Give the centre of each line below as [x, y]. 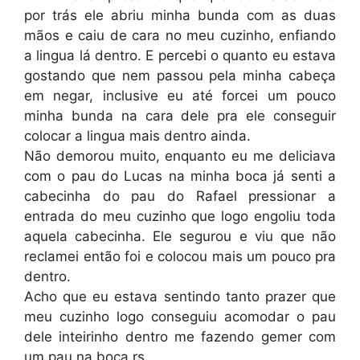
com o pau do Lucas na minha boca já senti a [180, 176]
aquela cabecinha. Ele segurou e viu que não [180, 236]
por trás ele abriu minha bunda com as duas [180, 15]
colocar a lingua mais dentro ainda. [137, 136]
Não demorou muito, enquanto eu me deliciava [180, 156]
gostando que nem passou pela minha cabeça [180, 76]
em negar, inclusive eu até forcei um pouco [180, 96]
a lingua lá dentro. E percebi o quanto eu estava [180, 55]
